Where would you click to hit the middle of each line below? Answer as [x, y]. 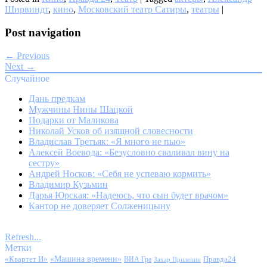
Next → [20, 66]
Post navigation [43, 32]
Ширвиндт [27, 10]
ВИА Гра [138, 259]
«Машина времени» [86, 259]
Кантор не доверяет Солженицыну [100, 206]
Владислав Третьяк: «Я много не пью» [107, 141]
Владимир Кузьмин [68, 184]
